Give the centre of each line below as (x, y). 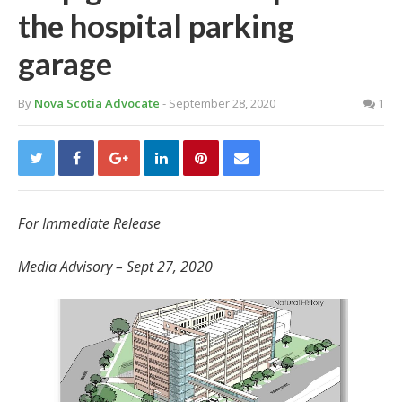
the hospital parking (156, 26)
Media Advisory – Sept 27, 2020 (117, 267)
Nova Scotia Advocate (97, 104)
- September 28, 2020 (219, 104)
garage (65, 63)
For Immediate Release (89, 224)
